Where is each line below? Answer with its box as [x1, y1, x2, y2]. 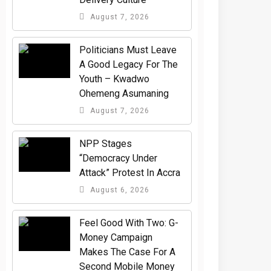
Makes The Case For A [79, 246, 176, 258]
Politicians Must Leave [79, 44, 177, 56]
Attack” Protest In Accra [79, 166, 181, 178]
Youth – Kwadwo [79, 73, 150, 85]
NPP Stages [79, 137, 132, 149]
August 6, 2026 [88, 185, 150, 194]
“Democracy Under [79, 152, 158, 164]
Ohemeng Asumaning [79, 87, 169, 99]
